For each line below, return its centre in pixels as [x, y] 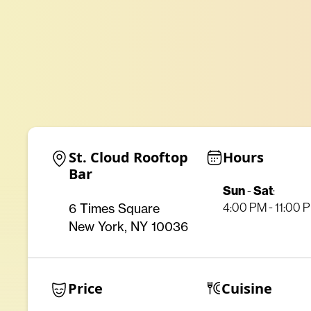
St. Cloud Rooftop [128, 157]
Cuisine [246, 288]
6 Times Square [114, 208]
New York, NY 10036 [128, 226]
